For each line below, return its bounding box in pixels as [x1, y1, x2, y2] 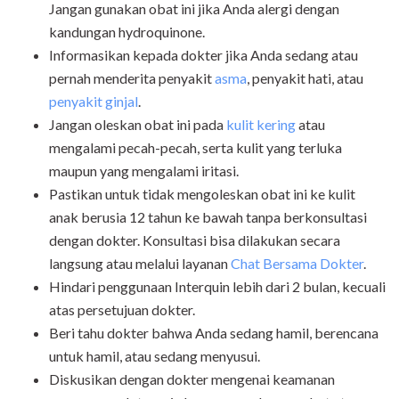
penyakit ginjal [49, 93, 138, 110]
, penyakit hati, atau [247, 69, 363, 87]
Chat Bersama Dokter [231, 255, 363, 273]
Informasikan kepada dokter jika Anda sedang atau [49, 46, 358, 64]
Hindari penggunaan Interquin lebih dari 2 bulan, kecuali [49, 278, 386, 296]
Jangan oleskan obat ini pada [49, 116, 226, 134]
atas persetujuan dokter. [49, 301, 198, 319]
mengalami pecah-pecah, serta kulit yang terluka [49, 139, 342, 157]
